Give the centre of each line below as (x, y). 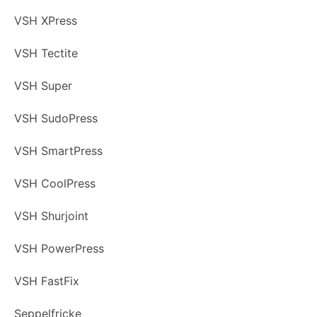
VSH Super (43, 86)
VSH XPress (46, 21)
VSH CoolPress (55, 184)
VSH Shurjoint (51, 216)
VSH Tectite (46, 53)
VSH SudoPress (56, 119)
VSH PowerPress (59, 249)
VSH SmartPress (58, 151)
